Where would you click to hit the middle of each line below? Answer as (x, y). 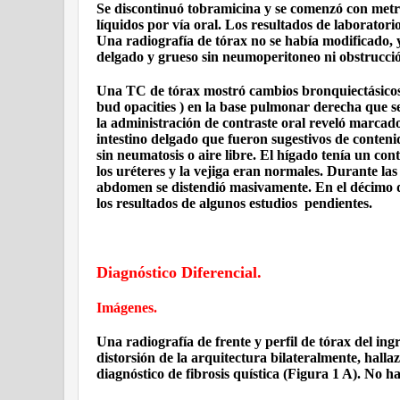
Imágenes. (127, 308)
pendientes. (338, 203)
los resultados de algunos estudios (197, 203)
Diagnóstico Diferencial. (179, 272)
